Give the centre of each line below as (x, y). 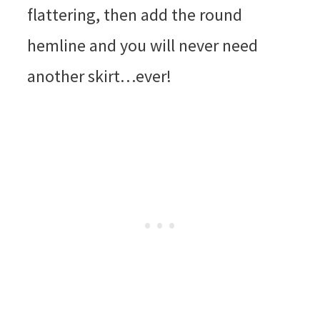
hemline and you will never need (142, 46)
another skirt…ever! (99, 76)
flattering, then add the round (134, 15)
